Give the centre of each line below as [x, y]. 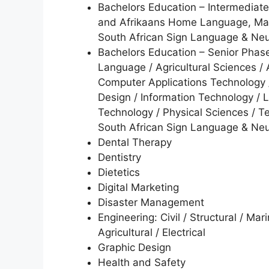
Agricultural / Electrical [152, 233]
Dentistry [119, 158]
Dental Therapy [135, 143]
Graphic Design [134, 248]
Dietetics [119, 173]
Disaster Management [151, 203]
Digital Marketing [138, 188]
